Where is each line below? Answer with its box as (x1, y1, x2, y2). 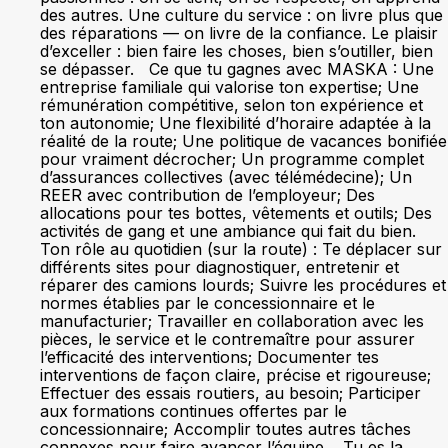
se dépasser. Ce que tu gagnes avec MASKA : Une (40, 59, 434, 79)
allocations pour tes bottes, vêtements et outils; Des (40, 203, 432, 223)
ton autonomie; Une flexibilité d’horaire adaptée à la (40, 113, 431, 133)
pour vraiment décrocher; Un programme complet (40, 149, 424, 169)
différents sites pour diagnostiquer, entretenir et (40, 257, 399, 277)
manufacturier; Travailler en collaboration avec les (40, 311, 424, 331)
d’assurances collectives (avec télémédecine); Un (40, 167, 412, 187)
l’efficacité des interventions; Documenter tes (40, 347, 379, 367)
